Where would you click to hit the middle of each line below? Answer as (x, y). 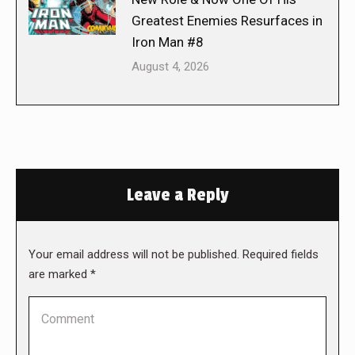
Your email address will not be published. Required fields (174, 254)
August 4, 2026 (170, 66)
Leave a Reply (177, 195)
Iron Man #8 (168, 42)
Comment (58, 306)
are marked (59, 274)
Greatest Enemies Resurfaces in (227, 20)
